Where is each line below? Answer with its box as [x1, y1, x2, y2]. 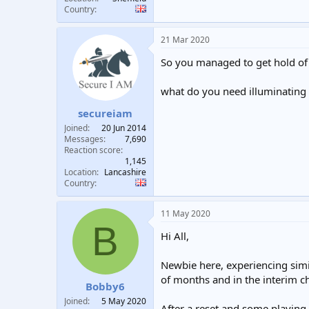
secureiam [78, 106, 132, 120]
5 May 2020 [101, 295, 146, 307]
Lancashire [104, 166, 146, 178]
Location [64, 166, 97, 178]
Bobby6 [86, 279, 125, 293]
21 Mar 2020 [161, 34, 210, 46]
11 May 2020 [161, 207, 210, 219]
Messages [64, 132, 103, 145]
